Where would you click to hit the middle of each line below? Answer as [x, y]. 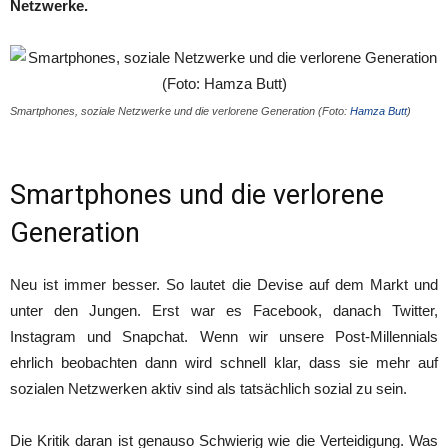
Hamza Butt [378, 111]
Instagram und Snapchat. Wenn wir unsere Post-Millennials [224, 336]
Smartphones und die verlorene [197, 195]
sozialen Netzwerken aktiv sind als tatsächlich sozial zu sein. [208, 388]
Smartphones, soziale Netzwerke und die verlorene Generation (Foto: [180, 111]
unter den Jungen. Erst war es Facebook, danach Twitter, [224, 310]
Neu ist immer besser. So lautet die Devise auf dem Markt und [224, 284]
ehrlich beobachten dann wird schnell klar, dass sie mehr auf [224, 362]
